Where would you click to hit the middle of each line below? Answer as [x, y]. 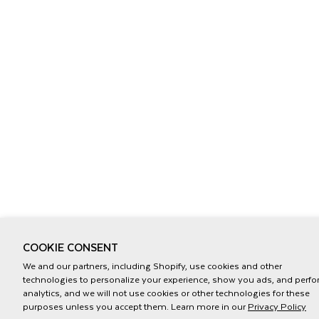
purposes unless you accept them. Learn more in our [135, 306]
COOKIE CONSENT [70, 247]
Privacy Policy [277, 306]
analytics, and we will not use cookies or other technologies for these [166, 293]
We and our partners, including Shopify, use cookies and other [152, 266]
